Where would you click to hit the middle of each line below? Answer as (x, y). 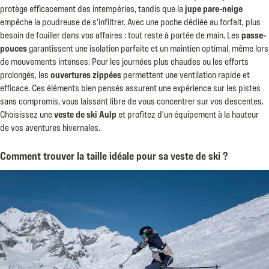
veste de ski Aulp (85, 113)
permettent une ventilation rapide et (186, 73)
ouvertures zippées (86, 73)
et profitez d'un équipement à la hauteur (188, 113)
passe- (254, 34)
